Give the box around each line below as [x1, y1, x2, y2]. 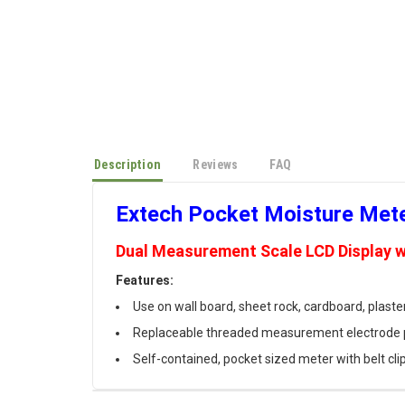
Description [94, 161, 162, 175]
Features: [116, 277, 174, 291]
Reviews [193, 161, 239, 175]
